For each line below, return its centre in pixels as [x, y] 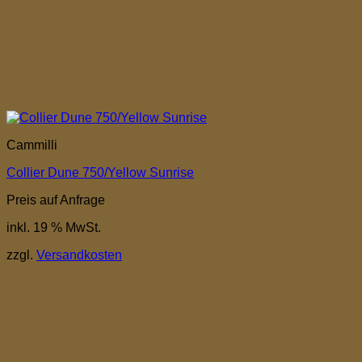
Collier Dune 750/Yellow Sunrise [100, 172]
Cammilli [32, 145]
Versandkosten [79, 255]
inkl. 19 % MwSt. [54, 227]
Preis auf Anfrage [56, 200]
